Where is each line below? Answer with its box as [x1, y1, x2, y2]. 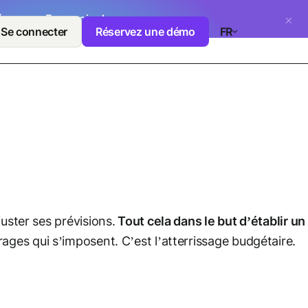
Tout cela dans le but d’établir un [115, 214, 306, 228]
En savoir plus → [45, 12, 131, 25]
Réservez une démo [96, 25, 195, 38]
